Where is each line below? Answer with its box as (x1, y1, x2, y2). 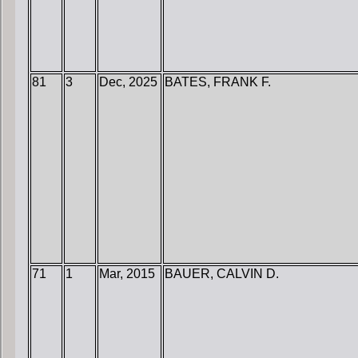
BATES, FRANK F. (165, 75, 271, 89)
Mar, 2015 (99, 267, 155, 281)
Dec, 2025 (99, 75, 157, 89)
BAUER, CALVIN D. (165, 267, 279, 281)
